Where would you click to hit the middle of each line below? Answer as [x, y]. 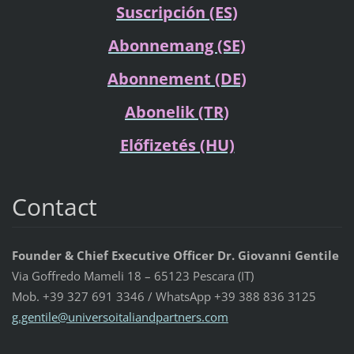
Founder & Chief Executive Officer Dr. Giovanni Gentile [175, 256]
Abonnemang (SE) [177, 46]
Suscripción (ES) [177, 13]
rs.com [209, 317]
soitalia [122, 317]
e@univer [77, 317]
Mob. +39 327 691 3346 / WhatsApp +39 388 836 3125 [164, 297]
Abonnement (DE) [177, 79]
